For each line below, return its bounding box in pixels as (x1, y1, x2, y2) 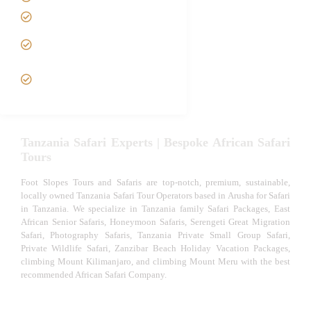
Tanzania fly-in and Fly (49, 31, 148, 42)
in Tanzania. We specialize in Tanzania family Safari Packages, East (21, 203, 290, 214)
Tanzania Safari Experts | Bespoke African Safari (21, 135, 290, 149)
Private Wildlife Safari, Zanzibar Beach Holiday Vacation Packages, (21, 242, 290, 253)
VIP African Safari (49, 65, 126, 77)
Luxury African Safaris (49, 10, 145, 22)
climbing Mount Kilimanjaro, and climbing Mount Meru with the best (21, 255, 290, 267)
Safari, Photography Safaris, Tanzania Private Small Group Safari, (21, 229, 290, 240)
